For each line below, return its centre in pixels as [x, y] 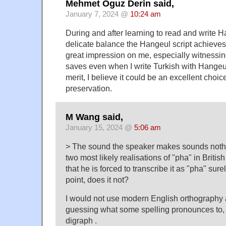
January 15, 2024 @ [100, 127]
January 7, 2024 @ [98, 14]
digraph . [81, 220]
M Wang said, [94, 117]
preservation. [89, 89]
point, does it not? [97, 179]
